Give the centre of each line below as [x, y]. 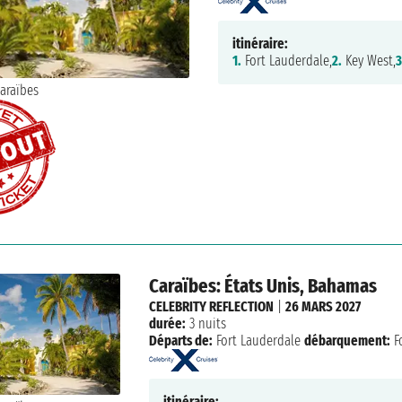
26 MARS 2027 [323, 307]
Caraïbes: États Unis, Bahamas [263, 286]
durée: [168, 324]
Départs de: [181, 341]
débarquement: [348, 341]
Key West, [368, 61]
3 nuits [206, 324]
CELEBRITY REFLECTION [212, 307]
